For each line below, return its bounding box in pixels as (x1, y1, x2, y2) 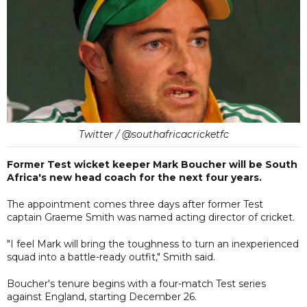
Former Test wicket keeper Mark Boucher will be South (7, 158, 297, 171)
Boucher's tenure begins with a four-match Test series (7, 277, 266, 290)
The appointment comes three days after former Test (7, 197, 263, 210)
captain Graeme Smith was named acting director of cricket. (7, 210, 295, 223)
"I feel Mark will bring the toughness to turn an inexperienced (7, 237, 299, 250)
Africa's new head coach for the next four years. (7, 171, 262, 184)
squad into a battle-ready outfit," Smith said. (7, 250, 215, 263)
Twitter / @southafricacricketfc (78, 127, 229, 140)
